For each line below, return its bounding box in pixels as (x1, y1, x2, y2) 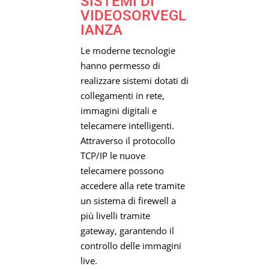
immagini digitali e (80, 104, 157, 117)
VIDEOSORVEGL (80, 7, 186, 25)
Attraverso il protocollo (80, 134, 175, 147)
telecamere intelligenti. (80, 119, 174, 132)
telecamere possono (80, 165, 164, 177)
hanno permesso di (80, 59, 160, 72)
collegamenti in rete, (80, 89, 165, 102)
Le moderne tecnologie (80, 44, 175, 57)
